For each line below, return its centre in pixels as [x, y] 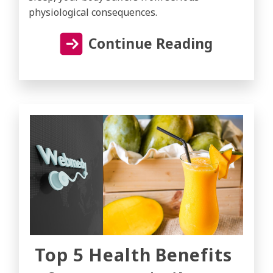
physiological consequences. [93, 12]
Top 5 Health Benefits [134, 254]
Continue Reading [150, 43]
